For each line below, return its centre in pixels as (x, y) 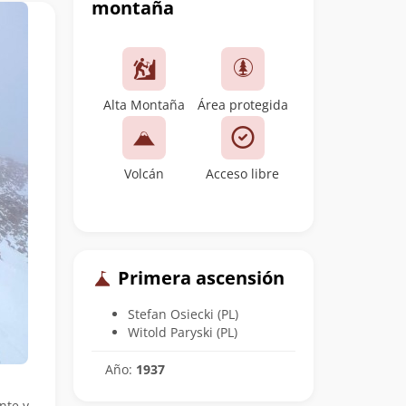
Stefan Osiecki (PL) (183, 314)
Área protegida (242, 105)
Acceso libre (243, 174)
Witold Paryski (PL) (183, 332)
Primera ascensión (199, 278)
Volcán (145, 174)
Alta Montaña (145, 105)
